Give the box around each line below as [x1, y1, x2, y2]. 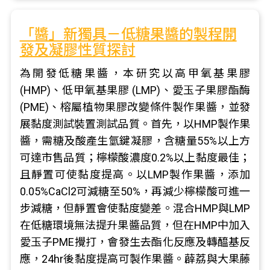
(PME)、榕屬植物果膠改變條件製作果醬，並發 [19, 101, 251, 113]
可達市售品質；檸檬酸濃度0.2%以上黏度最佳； [19, 151, 251, 164]
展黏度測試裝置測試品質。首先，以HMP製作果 [19, 118, 251, 130]
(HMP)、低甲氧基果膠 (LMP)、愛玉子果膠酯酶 [19, 84, 251, 96]
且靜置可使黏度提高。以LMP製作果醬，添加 [19, 168, 251, 181]
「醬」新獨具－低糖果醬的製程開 [19, 26, 237, 43]
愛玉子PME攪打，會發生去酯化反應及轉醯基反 [19, 236, 251, 248]
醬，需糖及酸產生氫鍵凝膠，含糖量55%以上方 [19, 134, 251, 147]
